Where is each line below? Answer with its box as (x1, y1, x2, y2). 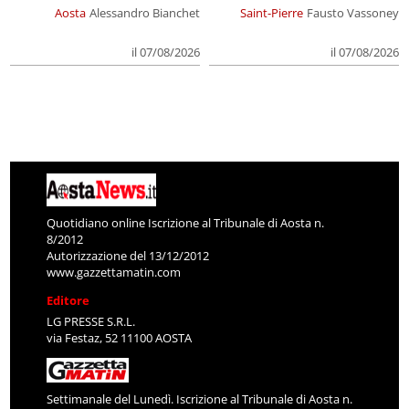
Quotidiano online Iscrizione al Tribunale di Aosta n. (47, 215, 325, 232)
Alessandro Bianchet (89, 5, 200, 22)
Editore (47, 292, 90, 309)
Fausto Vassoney (306, 5, 399, 22)
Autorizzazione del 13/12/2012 (47, 247, 210, 265)
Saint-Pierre (239, 5, 303, 22)
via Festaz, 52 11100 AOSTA (47, 330, 193, 347)
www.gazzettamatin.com (47, 264, 182, 281)
